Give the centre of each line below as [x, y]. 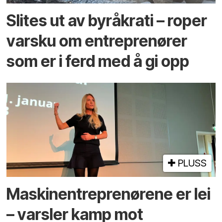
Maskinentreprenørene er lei [109, 194]
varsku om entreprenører [97, 41]
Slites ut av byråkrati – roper [107, 21]
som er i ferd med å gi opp [98, 61]
